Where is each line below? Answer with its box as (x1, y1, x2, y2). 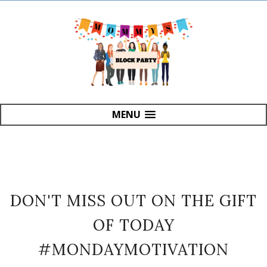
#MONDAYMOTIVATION (38, 239, 229, 259)
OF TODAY (92, 215, 175, 235)
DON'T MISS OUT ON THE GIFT (10, 190, 257, 210)
